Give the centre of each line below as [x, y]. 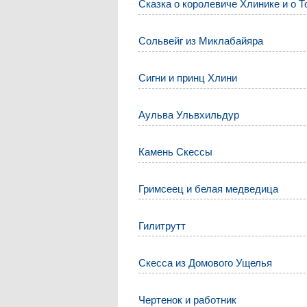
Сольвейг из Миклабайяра [201, 40]
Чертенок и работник [188, 299]
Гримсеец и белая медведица [209, 188]
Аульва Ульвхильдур [189, 114]
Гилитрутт [162, 225]
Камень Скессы [176, 151]
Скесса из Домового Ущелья [206, 262]
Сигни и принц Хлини [188, 77]
